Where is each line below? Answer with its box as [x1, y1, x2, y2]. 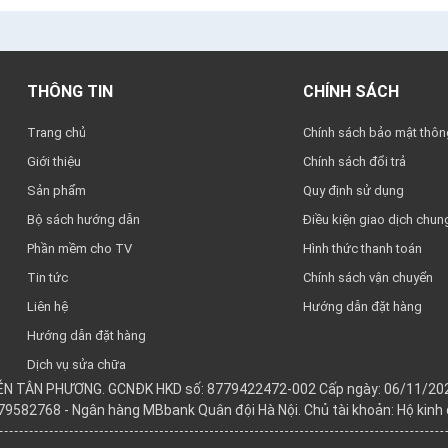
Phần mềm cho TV [27, 240, 133, 256]
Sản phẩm [27, 182, 87, 198]
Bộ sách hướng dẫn [27, 211, 141, 227]
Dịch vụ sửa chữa [27, 356, 127, 372]
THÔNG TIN [27, 81, 114, 101]
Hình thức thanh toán [302, 240, 422, 256]
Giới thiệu [27, 153, 82, 169]
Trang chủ [27, 124, 87, 140]
